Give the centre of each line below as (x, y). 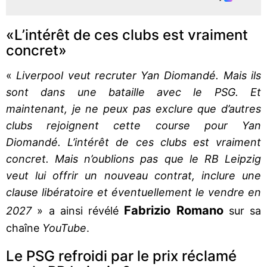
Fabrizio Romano (176, 210)
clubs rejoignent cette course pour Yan (133, 125)
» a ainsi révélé (81, 210)
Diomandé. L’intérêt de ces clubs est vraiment (133, 142)
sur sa (245, 210)
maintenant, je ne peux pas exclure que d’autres (133, 108)
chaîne (24, 228)
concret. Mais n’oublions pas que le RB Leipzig (133, 159)
